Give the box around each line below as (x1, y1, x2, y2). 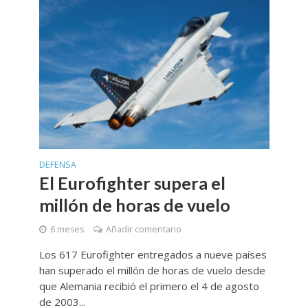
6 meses (49, 223, 84, 236)
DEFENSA (38, 159, 76, 171)
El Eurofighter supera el (38, 173, 225, 194)
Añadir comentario (105, 223, 181, 236)
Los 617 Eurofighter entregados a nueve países (38, 247, 267, 262)
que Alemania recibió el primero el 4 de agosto (38, 279, 259, 294)
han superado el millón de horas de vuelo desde (38, 263, 265, 278)
